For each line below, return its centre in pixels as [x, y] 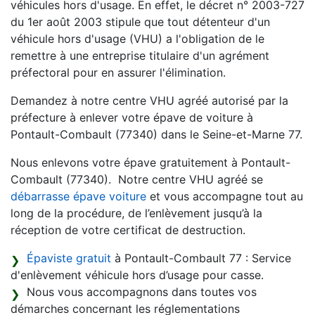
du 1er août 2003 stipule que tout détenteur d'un [140, 22]
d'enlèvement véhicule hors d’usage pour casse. [137, 275]
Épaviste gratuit [69, 258]
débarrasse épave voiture [78, 197]
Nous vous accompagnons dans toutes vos [142, 292]
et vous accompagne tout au [225, 197]
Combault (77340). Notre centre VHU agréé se [137, 180]
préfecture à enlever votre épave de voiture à [132, 118]
